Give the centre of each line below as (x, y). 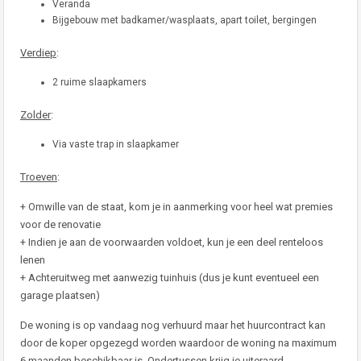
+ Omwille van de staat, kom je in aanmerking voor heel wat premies (176, 207)
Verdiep (38, 53)
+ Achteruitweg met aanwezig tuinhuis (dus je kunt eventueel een (170, 278)
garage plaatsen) (60, 295)
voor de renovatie (60, 224)
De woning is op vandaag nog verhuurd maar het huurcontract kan (173, 325)
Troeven (39, 177)
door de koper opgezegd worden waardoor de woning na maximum (178, 343)
